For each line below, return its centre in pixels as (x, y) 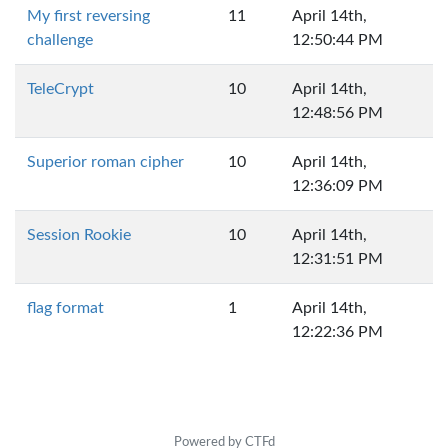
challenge (60, 40)
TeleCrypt (60, 89)
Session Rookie (79, 235)
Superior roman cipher (105, 162)
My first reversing (88, 16)
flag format (65, 308)
